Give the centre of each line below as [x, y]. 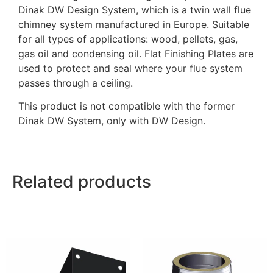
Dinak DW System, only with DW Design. [112, 120]
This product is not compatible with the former [126, 106]
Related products [82, 182]
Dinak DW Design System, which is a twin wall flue [135, 9]
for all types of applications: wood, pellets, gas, [128, 39]
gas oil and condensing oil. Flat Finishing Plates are [136, 53]
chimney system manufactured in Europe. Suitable [134, 24]
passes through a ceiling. [76, 83]
